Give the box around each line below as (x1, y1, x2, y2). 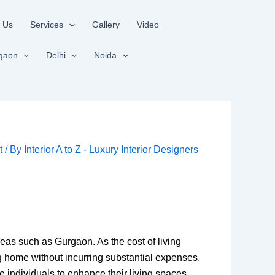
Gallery (91, 20, 120, 29)
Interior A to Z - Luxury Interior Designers (24, 144, 199, 155)
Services (30, 20, 64, 29)
